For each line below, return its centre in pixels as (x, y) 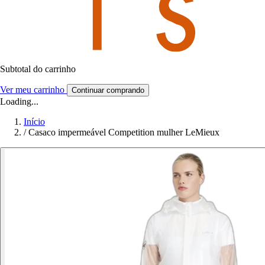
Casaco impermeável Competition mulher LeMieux (124, 132)
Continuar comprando (108, 90)
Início (34, 121)
